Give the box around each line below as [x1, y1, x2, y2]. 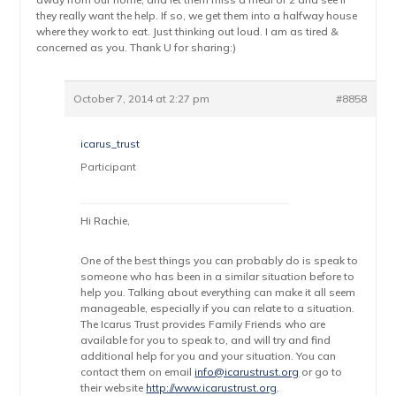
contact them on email [80, 365, 195, 378]
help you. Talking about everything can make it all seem [80, 286, 356, 299]
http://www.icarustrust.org [146, 381, 278, 394]
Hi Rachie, [80, 214, 131, 227]
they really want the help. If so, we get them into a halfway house [36, 9, 358, 22]
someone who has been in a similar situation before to [80, 270, 355, 283]
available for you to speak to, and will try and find [80, 333, 331, 346]
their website [80, 381, 147, 394]
